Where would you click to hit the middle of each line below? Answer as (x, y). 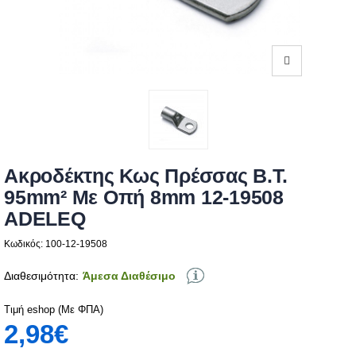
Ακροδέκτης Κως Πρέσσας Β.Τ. (146, 175)
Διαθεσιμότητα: (41, 275)
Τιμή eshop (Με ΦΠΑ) (54, 309)
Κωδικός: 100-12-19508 (56, 243)
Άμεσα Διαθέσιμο (129, 275)
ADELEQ (45, 218)
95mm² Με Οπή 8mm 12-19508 (144, 197)
